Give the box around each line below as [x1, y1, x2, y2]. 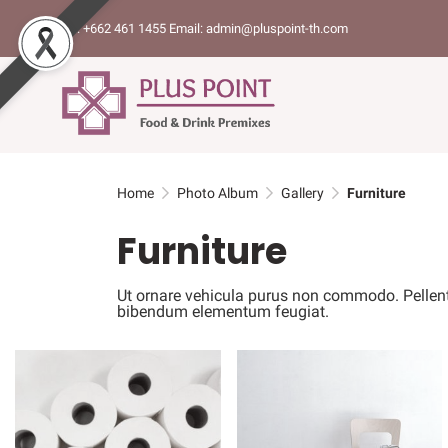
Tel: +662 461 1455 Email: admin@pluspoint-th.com [60, 21, 348, 36]
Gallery [281, 185, 324, 201]
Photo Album [177, 185, 258, 201]
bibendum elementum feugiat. [117, 302, 329, 321]
